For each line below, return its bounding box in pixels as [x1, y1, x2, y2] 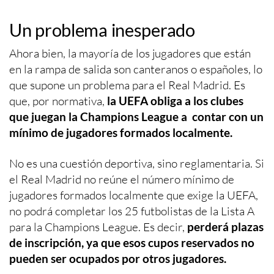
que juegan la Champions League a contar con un [9, 109, 264, 124]
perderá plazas [185, 220, 264, 234]
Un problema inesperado [9, 20, 195, 41]
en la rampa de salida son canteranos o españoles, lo [9, 62, 262, 77]
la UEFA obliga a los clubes [107, 94, 243, 108]
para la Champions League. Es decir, [9, 220, 185, 235]
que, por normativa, [9, 94, 107, 109]
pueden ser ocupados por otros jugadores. [9, 251, 226, 266]
